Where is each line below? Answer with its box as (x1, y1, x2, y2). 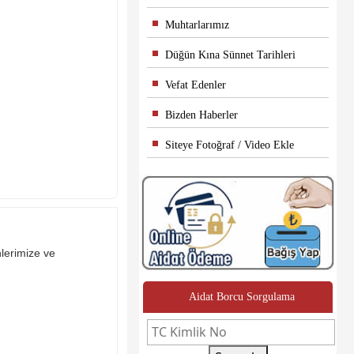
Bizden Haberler (153, 109, 238, 121)
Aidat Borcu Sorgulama (189, 291, 295, 303)
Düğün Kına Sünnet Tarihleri (153, 49, 296, 61)
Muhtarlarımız (153, 19, 229, 31)
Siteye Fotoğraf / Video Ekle (153, 139, 294, 151)
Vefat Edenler (153, 79, 226, 91)
